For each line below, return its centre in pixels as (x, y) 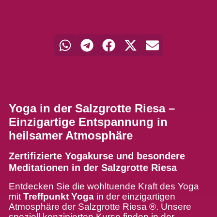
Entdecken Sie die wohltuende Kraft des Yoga (104, 186)
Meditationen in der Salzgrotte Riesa (93, 167)
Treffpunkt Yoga (58, 196)
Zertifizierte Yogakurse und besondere (97, 156)
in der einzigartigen (134, 196)
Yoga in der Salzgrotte (71, 108)
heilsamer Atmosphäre (70, 135)
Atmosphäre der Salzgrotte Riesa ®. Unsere (100, 206)
